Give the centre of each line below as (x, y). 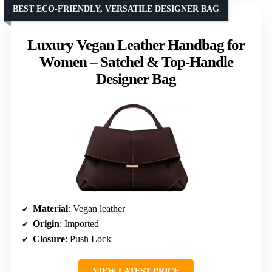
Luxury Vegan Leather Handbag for (136, 45)
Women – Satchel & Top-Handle (136, 62)
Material (50, 209)
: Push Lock (88, 239)
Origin (46, 224)
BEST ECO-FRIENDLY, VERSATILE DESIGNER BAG (116, 9)
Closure (49, 239)
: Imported (79, 224)
